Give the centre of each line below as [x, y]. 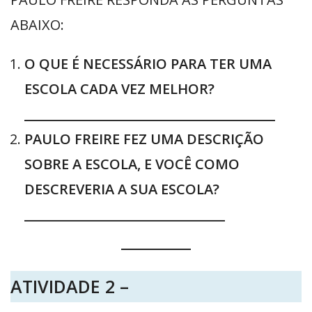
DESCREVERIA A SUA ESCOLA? [122, 189]
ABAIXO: [37, 25]
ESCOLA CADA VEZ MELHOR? [119, 89]
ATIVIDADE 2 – [70, 287]
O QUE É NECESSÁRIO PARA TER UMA [148, 64]
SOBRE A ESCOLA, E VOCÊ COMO [132, 164]
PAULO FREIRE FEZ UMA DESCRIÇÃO [144, 139]
